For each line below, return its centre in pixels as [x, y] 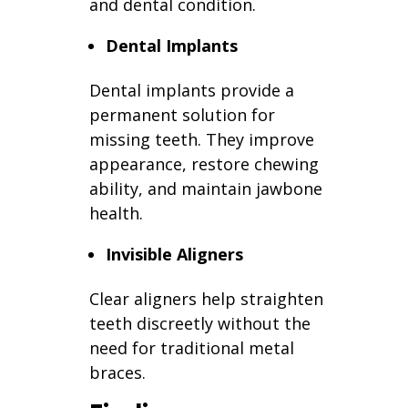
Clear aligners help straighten [207, 298]
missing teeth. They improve [202, 139]
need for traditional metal [192, 347]
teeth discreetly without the [200, 323]
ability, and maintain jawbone [206, 188]
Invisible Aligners [175, 254]
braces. [118, 372]
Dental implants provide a [192, 90]
